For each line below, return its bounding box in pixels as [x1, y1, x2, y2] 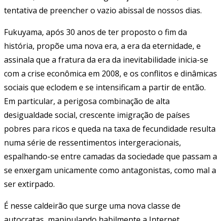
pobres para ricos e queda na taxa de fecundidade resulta [4, 123, 216, 134]
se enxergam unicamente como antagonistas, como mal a [4, 164, 216, 176]
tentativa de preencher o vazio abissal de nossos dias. [4, 4, 202, 16]
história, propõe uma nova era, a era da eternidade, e [4, 40, 201, 51]
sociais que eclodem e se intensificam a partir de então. [4, 81, 206, 93]
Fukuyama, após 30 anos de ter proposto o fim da [4, 26, 187, 37]
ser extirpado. [4, 178, 55, 189]
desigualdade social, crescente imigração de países [4, 109, 190, 120]
